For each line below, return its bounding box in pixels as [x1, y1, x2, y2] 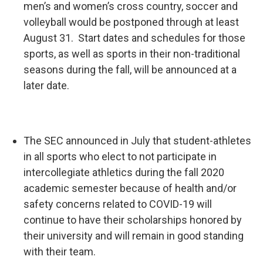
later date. [23, 79, 69, 92]
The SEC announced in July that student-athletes [23, 134, 251, 147]
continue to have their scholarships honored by [23, 214, 242, 226]
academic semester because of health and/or [23, 182, 237, 194]
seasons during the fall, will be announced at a [23, 63, 237, 76]
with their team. [23, 245, 96, 258]
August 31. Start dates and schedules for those [23, 32, 245, 44]
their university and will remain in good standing [23, 230, 244, 242]
